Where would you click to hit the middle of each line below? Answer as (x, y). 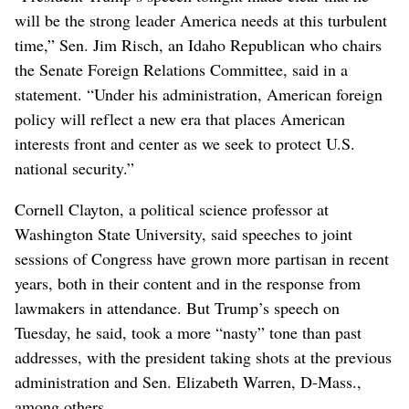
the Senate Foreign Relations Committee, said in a (181, 70)
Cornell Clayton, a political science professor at (172, 210)
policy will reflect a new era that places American (180, 119)
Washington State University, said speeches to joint (184, 234)
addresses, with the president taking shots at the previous (203, 357)
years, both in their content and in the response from (188, 283)
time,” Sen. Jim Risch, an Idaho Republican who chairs (198, 45)
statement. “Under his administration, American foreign (199, 94)
